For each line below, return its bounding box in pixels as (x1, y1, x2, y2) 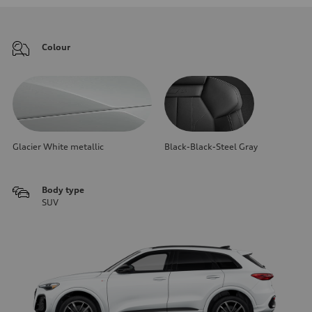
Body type (42, 184, 84, 195)
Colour (42, 41, 70, 52)
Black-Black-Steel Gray (164, 141, 258, 152)
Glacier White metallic (13, 141, 104, 152)
